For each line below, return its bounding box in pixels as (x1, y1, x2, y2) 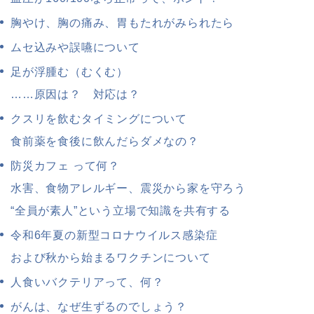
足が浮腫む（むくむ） (11, 66, 128, 78)
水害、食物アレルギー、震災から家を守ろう (11, 182, 246, 195)
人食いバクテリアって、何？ (11, 276, 164, 289)
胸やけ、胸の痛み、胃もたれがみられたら (11, 17, 235, 29)
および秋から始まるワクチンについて (11, 252, 211, 264)
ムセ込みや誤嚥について (11, 41, 140, 54)
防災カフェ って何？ (11, 160, 120, 172)
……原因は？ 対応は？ (11, 88, 140, 101)
